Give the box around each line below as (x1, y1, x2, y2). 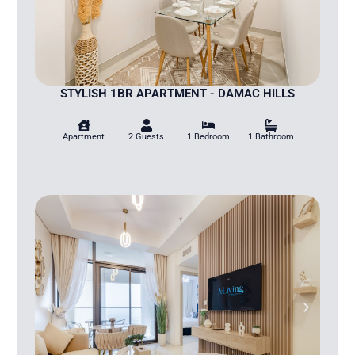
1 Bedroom (187, 131, 231, 142)
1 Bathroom (248, 131, 295, 142)
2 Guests (128, 131, 165, 142)
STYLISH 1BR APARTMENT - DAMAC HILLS (60, 86, 295, 101)
